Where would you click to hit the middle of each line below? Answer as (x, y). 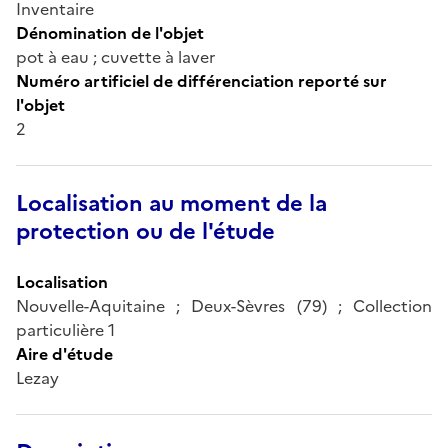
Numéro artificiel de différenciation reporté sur (201, 80)
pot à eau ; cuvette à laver (115, 56)
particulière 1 (65, 329)
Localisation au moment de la (171, 203)
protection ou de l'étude (145, 231)
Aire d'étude (64, 353)
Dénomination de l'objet (110, 32)
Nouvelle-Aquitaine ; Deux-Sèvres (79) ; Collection (224, 305)
